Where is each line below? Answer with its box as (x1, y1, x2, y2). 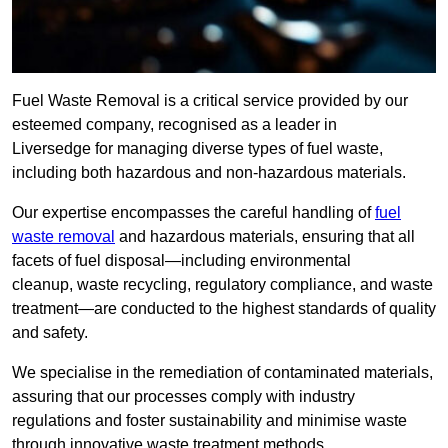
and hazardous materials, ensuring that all (115, 228, 415, 246)
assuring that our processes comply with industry (12, 388, 355, 406)
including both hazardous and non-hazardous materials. (12, 164, 406, 182)
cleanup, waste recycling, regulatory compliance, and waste (12, 276, 433, 294)
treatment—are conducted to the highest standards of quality (12, 300, 436, 318)
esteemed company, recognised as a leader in (12, 116, 337, 134)
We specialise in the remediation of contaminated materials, (12, 364, 433, 382)
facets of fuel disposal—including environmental (12, 252, 351, 270)
